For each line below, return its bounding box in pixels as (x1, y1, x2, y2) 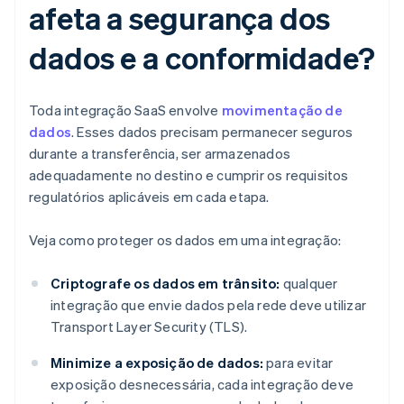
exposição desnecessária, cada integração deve (50, 375, 354, 394)
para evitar (263, 353, 334, 372)
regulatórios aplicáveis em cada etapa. (29, 188, 270, 207)
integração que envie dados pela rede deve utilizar (50, 296, 367, 315)
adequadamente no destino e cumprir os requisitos (29, 166, 349, 185)
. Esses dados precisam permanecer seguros (71, 123, 353, 142)
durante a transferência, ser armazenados (29, 144, 290, 163)
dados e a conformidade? (29, 38, 375, 78)
